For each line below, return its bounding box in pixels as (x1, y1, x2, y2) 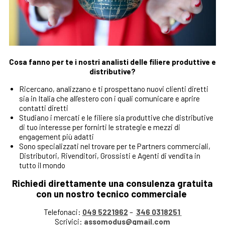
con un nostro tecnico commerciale (36, 187, 189, 199)
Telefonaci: (43, 207, 82, 216)
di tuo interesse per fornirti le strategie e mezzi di (19, 122, 180, 132)
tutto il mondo (19, 160, 65, 170)
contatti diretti (19, 103, 68, 113)
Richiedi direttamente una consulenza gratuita (12, 177, 213, 189)
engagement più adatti (19, 132, 94, 141)
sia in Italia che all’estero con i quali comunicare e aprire (19, 93, 200, 103)
